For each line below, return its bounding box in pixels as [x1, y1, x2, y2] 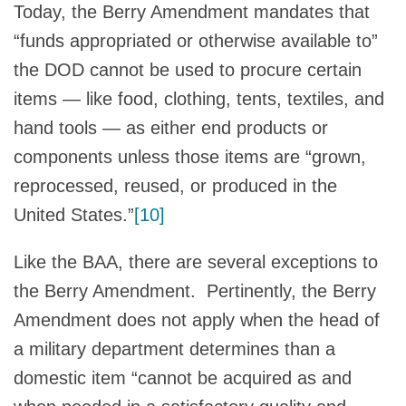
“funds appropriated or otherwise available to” [14, 30, 378, 51]
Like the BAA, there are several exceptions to [14, 251, 378, 272]
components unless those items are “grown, [14, 146, 366, 167]
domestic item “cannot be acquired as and [14, 367, 352, 388]
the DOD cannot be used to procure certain [14, 59, 362, 80]
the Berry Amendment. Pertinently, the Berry [14, 280, 376, 301]
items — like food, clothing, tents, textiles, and [14, 88, 384, 109]
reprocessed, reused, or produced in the [14, 175, 337, 196]
